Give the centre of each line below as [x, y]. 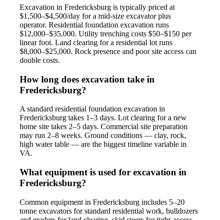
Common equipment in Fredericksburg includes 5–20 [102, 202]
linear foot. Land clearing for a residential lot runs [96, 42]
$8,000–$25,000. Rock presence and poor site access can [108, 51]
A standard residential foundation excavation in [92, 109]
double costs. [40, 60]
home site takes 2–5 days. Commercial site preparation [104, 127]
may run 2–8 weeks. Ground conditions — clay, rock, [103, 136]
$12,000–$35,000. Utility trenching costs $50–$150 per [106, 34]
